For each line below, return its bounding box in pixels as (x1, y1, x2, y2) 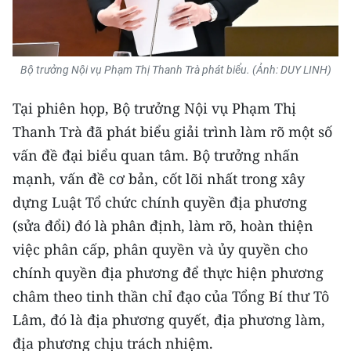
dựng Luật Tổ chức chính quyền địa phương (13, 193, 307, 212)
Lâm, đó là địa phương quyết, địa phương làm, (13, 310, 325, 330)
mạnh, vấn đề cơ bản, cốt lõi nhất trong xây (13, 169, 305, 189)
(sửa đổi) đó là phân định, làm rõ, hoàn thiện (13, 216, 313, 236)
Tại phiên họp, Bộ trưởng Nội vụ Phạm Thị (13, 99, 296, 118)
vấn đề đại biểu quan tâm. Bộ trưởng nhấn (13, 146, 299, 165)
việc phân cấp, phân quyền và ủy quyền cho (13, 240, 308, 259)
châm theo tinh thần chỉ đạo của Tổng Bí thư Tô (13, 287, 329, 306)
